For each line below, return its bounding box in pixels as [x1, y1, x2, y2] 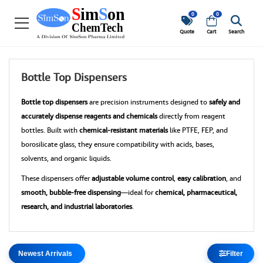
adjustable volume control [92, 174, 174, 183]
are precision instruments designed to [87, 97, 209, 106]
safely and [209, 97, 240, 106]
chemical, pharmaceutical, [155, 188, 237, 197]
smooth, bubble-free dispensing [21, 188, 121, 197]
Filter [225, 249, 243, 258]
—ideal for [121, 188, 155, 197]
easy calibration [177, 174, 226, 183]
